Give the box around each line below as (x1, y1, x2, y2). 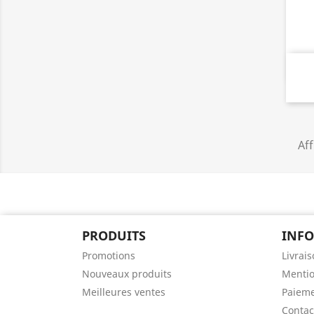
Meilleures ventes (82, 285, 165, 299)
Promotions (82, 248, 135, 262)
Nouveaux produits (82, 266, 172, 280)
